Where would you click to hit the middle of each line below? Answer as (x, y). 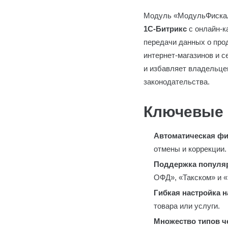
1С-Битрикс (165, 29)
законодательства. (177, 82)
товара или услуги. (187, 206)
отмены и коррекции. (190, 149)
